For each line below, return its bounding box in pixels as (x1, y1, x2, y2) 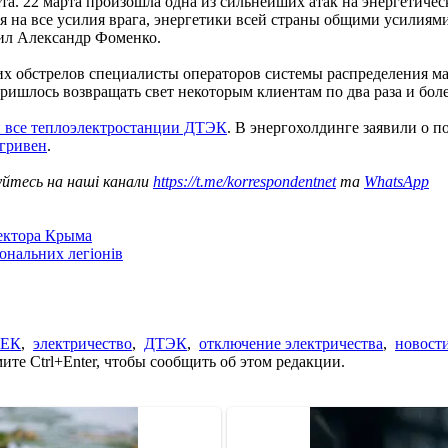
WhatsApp (364, 172, 429, 190)
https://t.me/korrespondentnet (153, 172, 336, 190)
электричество (33, 334, 132, 352)
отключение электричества (199, 334, 383, 352)
